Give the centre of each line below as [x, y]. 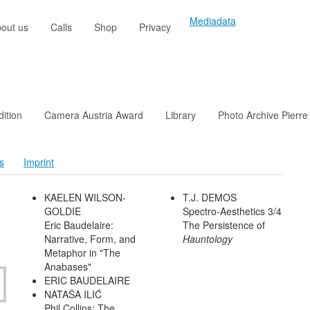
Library [181, 115]
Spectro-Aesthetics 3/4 [232, 211]
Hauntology [208, 239]
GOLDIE [63, 211]
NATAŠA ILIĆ [73, 294]
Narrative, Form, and [90, 239]
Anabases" [68, 267]
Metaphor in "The [82, 253]
